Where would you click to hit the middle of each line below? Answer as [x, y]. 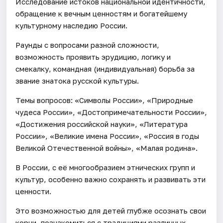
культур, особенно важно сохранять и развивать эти [111, 179]
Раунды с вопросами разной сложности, [88, 45]
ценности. [34, 191]
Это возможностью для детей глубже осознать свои [111, 210]
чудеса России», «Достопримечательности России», [111, 112]
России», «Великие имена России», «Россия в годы [108, 136]
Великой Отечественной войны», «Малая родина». [107, 148]
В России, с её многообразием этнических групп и [106, 167]
